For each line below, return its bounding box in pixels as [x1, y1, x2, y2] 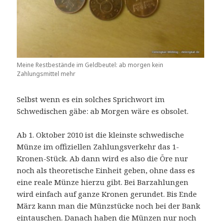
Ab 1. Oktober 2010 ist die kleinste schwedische [17, 129, 184, 140]
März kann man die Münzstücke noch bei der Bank [17, 200, 201, 211]
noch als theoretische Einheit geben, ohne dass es [17, 165, 195, 175]
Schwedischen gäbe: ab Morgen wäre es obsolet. [17, 106, 189, 116]
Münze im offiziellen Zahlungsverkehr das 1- [17, 141, 180, 151]
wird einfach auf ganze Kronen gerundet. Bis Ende [17, 188, 197, 199]
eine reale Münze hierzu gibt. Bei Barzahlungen [17, 177, 189, 187]
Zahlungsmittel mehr [17, 69, 76, 78]
